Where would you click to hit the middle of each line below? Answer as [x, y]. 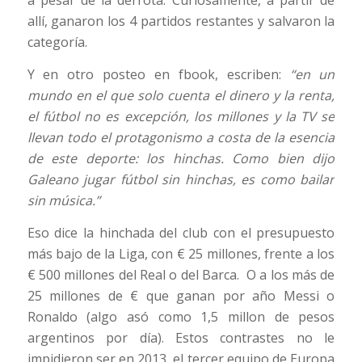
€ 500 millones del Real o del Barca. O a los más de [181, 274]
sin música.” [63, 200]
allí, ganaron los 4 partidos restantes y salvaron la [181, 21]
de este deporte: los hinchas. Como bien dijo [181, 158]
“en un [312, 74]
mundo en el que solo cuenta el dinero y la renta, [181, 95]
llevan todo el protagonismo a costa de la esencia [181, 137]
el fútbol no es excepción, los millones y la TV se [181, 116]
